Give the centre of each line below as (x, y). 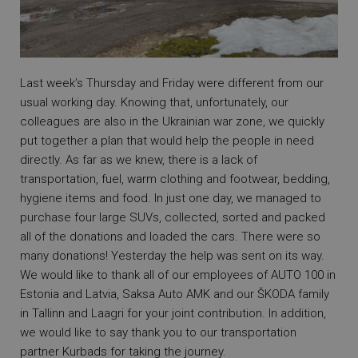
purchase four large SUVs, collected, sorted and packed (173, 217)
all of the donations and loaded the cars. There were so (170, 236)
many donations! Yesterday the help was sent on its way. (172, 255)
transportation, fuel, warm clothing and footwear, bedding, (175, 179)
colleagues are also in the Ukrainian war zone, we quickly (172, 121)
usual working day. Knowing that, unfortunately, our (154, 102)
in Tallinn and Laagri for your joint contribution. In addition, (173, 313)
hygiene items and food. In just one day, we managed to (171, 198)
